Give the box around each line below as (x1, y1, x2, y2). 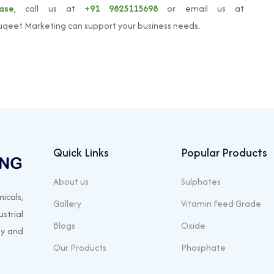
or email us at (158, 2, 245, 15)
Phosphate (181, 241, 226, 254)
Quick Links (53, 144, 109, 161)
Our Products (53, 241, 106, 254)
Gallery (53, 197, 81, 210)
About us (53, 175, 89, 188)
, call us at (14, 2, 85, 15)
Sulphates (181, 175, 221, 188)
